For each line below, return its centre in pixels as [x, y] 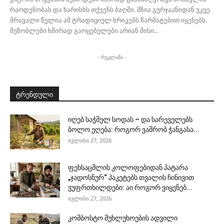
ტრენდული [34, 95]
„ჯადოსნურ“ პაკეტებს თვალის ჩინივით [131, 178]
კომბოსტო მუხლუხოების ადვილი [123, 218]
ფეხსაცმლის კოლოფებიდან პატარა [128, 168]
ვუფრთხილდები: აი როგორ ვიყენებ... [130, 188]
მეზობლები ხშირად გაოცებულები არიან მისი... [84, 31]
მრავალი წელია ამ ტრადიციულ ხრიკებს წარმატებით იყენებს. [108, 20]
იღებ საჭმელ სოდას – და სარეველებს [130, 120]
